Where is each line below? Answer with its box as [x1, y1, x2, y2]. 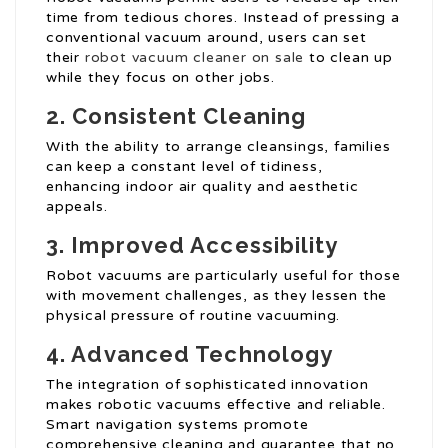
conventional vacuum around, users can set [46, 29, 367, 47]
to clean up [304, 49, 393, 67]
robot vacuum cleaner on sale [84, 49, 305, 67]
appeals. [46, 198, 108, 216]
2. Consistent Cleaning [46, 103, 307, 130]
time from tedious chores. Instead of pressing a [46, 9, 400, 27]
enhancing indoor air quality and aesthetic [46, 178, 359, 196]
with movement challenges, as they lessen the [46, 287, 388, 305]
